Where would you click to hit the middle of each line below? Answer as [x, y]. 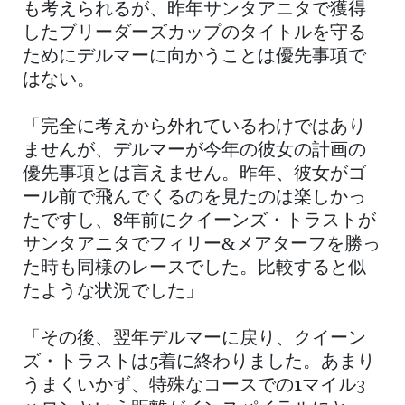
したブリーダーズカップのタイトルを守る [194, 33]
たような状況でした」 [113, 292]
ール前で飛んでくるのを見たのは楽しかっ [194, 198]
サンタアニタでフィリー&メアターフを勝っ [202, 245]
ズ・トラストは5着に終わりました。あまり [199, 362]
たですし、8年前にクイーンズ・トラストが [199, 221]
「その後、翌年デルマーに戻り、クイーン [194, 339]
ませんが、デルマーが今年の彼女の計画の [194, 151]
